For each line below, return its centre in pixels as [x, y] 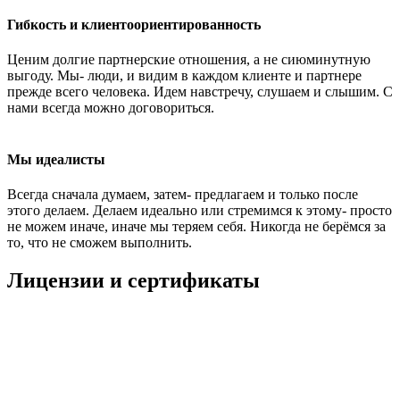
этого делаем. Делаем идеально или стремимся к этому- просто [200, 210]
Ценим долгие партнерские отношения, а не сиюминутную [189, 60]
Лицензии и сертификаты [133, 280]
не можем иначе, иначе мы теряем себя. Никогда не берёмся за [196, 226]
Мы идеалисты [56, 159]
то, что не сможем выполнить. [100, 242]
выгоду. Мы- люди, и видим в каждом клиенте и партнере [184, 76]
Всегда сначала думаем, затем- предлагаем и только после [183, 194]
